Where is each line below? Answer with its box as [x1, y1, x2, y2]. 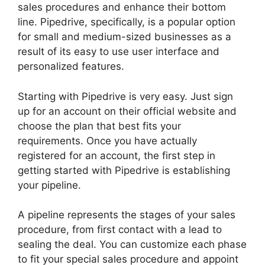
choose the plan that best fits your [18, 119, 181, 132]
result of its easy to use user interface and [18, 46, 219, 58]
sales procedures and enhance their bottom [18, 1, 226, 14]
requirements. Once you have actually [18, 134, 197, 147]
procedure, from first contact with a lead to [18, 224, 222, 236]
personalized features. [18, 60, 124, 73]
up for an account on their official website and [18, 105, 237, 117]
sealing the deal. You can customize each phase [18, 238, 247, 251]
